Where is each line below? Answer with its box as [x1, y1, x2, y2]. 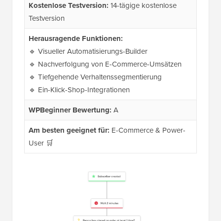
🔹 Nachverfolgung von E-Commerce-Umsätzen [28, 58, 182, 70]
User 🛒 [28, 137, 53, 148]
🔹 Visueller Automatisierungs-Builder [28, 45, 147, 57]
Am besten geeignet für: [28, 124, 110, 136]
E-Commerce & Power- [109, 124, 185, 136]
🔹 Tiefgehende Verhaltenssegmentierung [28, 71, 162, 82]
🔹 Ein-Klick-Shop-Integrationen [28, 84, 130, 95]
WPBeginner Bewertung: [28, 104, 111, 115]
